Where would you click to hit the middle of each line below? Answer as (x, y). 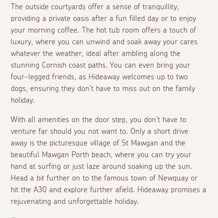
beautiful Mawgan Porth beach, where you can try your (101, 155)
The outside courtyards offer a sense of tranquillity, (95, 7)
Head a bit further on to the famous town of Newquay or (104, 178)
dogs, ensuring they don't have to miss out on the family (103, 89)
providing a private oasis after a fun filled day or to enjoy (104, 19)
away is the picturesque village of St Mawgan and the (98, 143)
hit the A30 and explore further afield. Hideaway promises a (109, 190)
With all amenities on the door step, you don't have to (99, 120)
